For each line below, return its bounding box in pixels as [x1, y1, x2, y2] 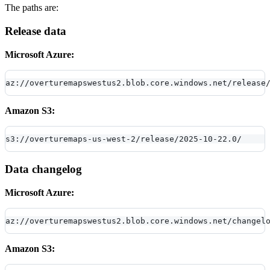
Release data [5, 24, 66, 37]
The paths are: [5, 2, 58, 13]
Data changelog [5, 163, 82, 176]
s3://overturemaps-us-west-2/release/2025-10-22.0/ [5, 134, 242, 143]
